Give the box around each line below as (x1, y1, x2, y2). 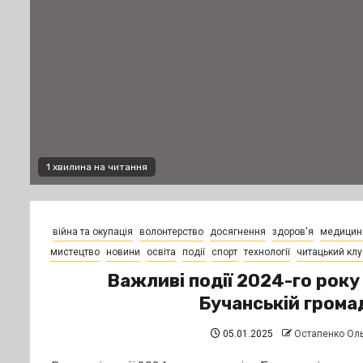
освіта (146, 246, 176, 258)
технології (243, 246, 290, 258)
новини (105, 246, 140, 258)
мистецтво (49, 246, 100, 258)
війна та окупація (52, 226, 133, 237)
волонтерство (139, 226, 203, 237)
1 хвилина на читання (46, 161, 147, 173)
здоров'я (271, 226, 314, 237)
